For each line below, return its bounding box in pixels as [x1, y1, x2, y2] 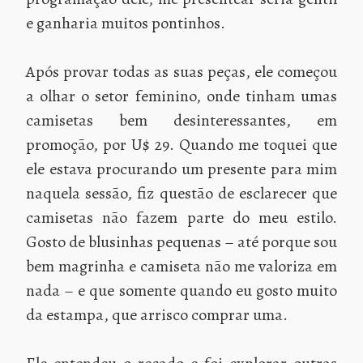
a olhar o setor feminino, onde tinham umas [26, 84, 337, 107]
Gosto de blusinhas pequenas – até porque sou [26, 230, 337, 253]
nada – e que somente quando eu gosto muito [26, 279, 337, 301]
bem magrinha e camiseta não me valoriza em [26, 254, 337, 277]
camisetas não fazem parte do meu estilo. [26, 206, 337, 228]
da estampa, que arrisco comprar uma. [26, 303, 288, 326]
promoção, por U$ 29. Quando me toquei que [26, 133, 337, 156]
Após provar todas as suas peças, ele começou [26, 60, 337, 83]
